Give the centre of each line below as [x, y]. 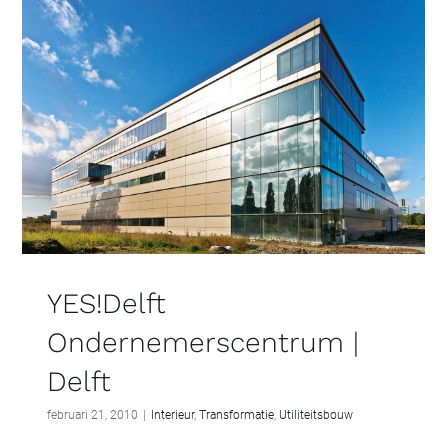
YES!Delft [106, 303]
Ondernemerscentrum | [203, 342]
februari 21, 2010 [92, 414]
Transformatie [236, 414]
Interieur [172, 414]
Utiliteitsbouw [316, 414]
